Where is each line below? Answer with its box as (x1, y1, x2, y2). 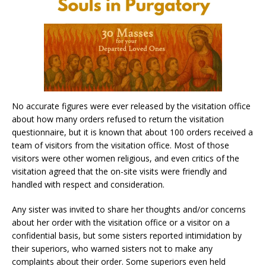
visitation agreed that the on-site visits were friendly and (12, 165, 227, 177)
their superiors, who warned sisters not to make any (12, 242, 213, 254)
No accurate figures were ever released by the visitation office (12, 100, 251, 112)
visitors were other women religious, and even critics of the (12, 152, 239, 164)
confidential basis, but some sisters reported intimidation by (12, 229, 242, 241)
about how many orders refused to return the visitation (12, 113, 224, 125)
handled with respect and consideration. (12, 178, 164, 190)
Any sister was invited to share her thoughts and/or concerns (12, 203, 246, 215)
